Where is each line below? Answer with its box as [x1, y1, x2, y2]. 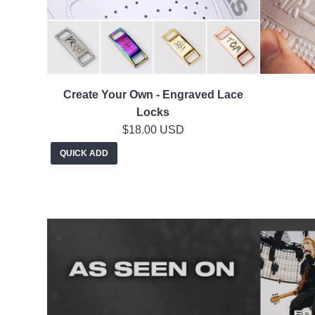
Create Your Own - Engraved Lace [63, 89, 243, 101]
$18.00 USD [122, 124, 184, 136]
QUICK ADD [60, 148, 108, 159]
